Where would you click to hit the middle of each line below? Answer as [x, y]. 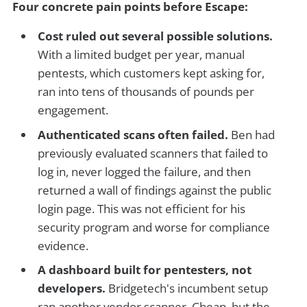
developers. [72, 288]
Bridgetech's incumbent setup [187, 288]
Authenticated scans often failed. [133, 134]
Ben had [252, 134]
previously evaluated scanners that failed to [153, 153]
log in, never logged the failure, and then [145, 171]
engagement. [73, 110]
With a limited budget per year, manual [142, 55]
